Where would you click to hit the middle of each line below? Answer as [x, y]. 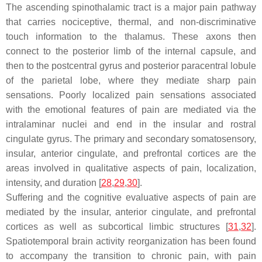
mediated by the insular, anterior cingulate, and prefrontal [131, 212]
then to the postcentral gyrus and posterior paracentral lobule [131, 66]
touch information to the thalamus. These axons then [131, 37]
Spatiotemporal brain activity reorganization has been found [131, 242]
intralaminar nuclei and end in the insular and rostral [131, 125]
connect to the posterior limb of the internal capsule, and [131, 51]
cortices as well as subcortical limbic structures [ [117, 227]
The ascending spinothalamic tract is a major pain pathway [131, 8]
